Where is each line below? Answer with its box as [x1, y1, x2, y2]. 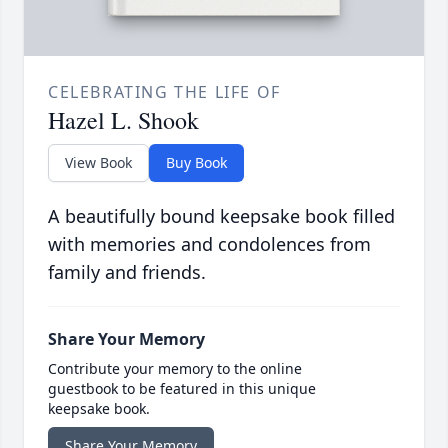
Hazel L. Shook [48, 104, 199, 137]
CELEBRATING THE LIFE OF [48, 81, 281, 104]
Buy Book [166, 153, 227, 173]
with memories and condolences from [48, 232, 371, 257]
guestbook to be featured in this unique [48, 379, 316, 399]
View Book [65, 153, 132, 173]
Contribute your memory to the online [48, 359, 302, 379]
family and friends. [48, 260, 206, 285]
